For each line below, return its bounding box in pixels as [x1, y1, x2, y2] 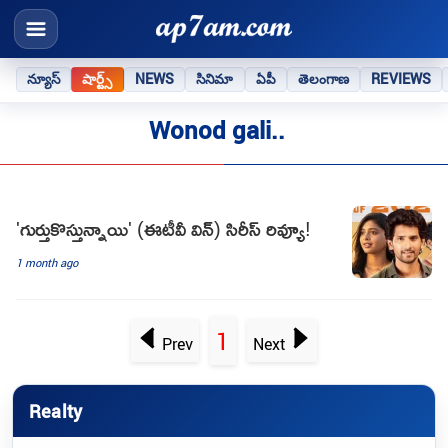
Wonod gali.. [148, 114, 285, 147]
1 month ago [16, 254, 78, 270]
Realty [29, 398, 83, 423]
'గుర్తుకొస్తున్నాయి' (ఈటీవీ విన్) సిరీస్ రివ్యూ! [16, 208, 311, 247]
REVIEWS [371, 69, 432, 88]
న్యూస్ [27, 69, 61, 88]
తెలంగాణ [297, 69, 350, 88]
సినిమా [196, 69, 234, 88]
